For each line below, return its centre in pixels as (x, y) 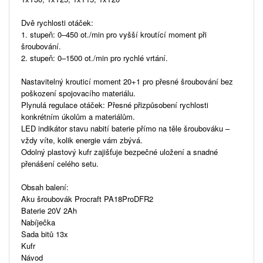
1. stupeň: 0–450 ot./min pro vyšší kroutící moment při (114, 34)
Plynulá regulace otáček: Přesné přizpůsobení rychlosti (115, 104)
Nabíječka (38, 222)
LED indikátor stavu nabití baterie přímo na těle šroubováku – (125, 128)
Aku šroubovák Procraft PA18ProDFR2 (87, 198)
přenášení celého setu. (60, 163)
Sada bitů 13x (45, 234)
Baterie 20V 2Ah (49, 210)
